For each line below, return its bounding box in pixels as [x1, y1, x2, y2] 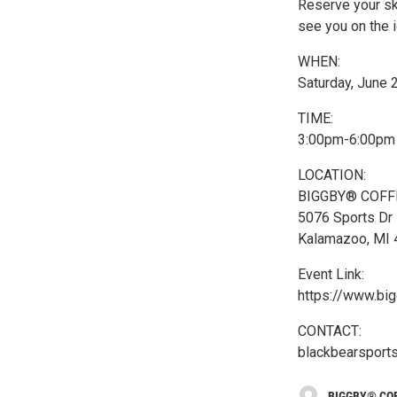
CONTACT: [298, 323, 362, 339]
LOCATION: [298, 167, 366, 183]
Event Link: [298, 266, 364, 283]
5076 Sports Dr [298, 209, 393, 226]
